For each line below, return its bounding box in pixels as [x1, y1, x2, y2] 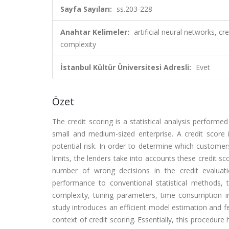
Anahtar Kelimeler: [60, 27, 129, 37]
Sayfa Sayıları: [60, 4, 112, 14]
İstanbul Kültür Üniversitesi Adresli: [60, 62, 191, 72]
